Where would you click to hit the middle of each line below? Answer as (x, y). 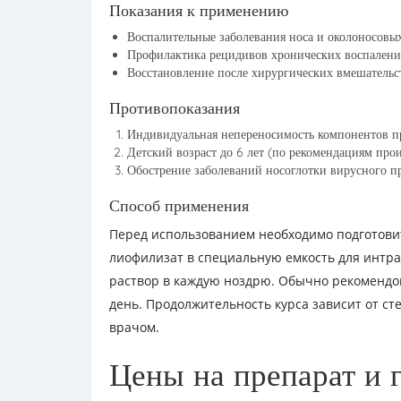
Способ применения (179, 205)
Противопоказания (175, 108)
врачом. (134, 327)
